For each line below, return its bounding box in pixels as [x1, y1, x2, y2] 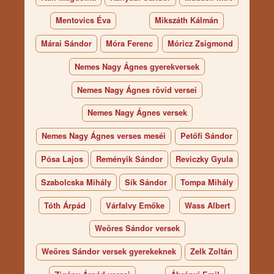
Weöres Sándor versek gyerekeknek [41, 246, 176, 257]
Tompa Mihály [180, 176, 234, 188]
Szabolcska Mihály [40, 176, 111, 188]
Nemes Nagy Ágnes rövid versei [77, 84, 197, 95]
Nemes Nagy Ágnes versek [87, 107, 187, 119]
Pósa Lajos [40, 153, 83, 165]
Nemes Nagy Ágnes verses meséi [41, 130, 166, 142]
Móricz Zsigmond [167, 38, 233, 50]
